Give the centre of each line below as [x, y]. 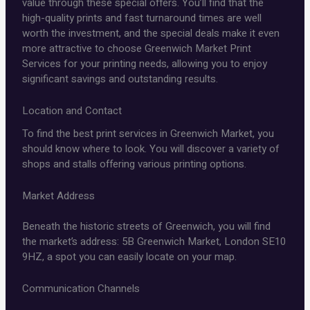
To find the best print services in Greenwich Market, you [148, 133]
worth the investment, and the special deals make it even [151, 34]
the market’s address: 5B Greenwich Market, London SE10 [154, 242]
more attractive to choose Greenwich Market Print [137, 49]
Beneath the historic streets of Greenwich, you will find [147, 227]
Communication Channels [81, 289]
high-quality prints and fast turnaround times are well [142, 18]
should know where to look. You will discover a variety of [151, 148]
